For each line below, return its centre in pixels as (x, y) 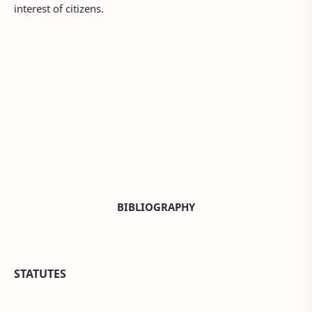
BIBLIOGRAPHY (156, 207)
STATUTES (40, 274)
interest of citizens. (60, 9)
